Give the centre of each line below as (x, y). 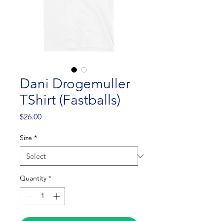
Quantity (33, 178)
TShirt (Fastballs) (70, 100)
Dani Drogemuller (75, 84)
